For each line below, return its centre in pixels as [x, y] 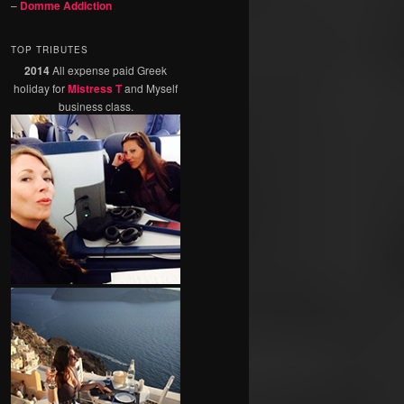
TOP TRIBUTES [50, 50]
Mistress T [95, 89]
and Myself [150, 88]
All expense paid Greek [108, 70]
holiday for [41, 88]
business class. [96, 106]
